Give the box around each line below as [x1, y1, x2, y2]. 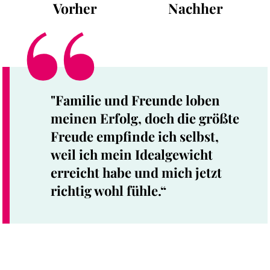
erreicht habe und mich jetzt [51, 163, 222, 181]
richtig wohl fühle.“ [51, 181, 166, 199]
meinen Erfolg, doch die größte [51, 108, 239, 127]
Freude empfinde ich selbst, [51, 127, 219, 145]
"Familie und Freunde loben [51, 90, 220, 109]
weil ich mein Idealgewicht [51, 145, 213, 163]
